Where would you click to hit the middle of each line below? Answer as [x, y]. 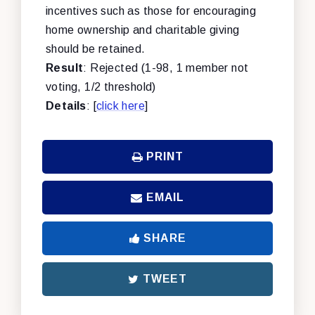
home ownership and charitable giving [143, 30]
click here [121, 105]
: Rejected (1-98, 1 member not [166, 67]
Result [65, 67]
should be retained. [96, 49]
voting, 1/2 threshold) [101, 86]
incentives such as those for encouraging [151, 11]
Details [66, 105]
